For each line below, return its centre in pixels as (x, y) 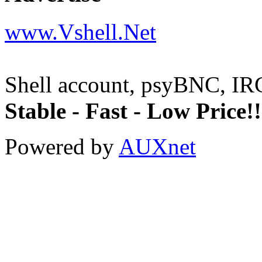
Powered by (62, 147)
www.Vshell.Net (80, 32)
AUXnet (157, 147)
